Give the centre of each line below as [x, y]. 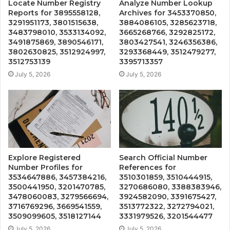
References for [148, 167]
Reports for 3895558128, [54, 13]
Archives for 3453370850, [168, 13]
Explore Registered [44, 157]
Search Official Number [163, 157]
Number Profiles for [45, 167]
